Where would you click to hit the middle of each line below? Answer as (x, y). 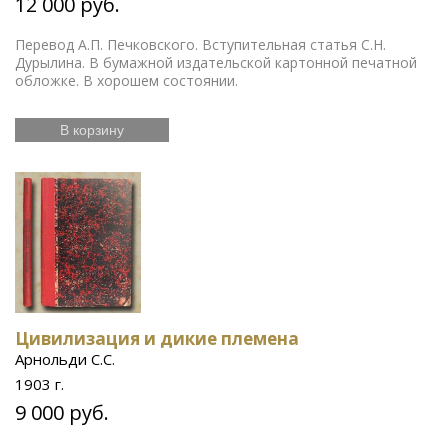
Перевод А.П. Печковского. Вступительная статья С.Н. (200, 44)
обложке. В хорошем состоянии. (128, 80)
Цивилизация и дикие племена (157, 338)
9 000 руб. (62, 412)
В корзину (92, 130)
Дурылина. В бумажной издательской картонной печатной (216, 62)
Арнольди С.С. (65, 358)
